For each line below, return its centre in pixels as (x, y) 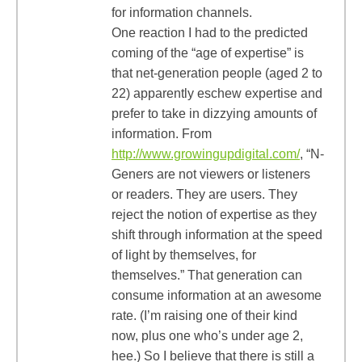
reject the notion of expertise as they (214, 215)
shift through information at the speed (217, 235)
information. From (162, 134)
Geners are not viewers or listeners (211, 174)
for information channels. (182, 13)
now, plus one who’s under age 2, (207, 336)
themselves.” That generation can (207, 275)
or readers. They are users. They (204, 194)
